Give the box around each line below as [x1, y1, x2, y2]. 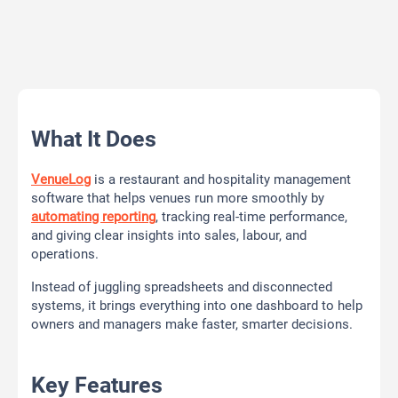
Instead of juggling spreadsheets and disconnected [31, 279, 332, 296]
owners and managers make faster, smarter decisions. [31, 316, 353, 333]
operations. [31, 246, 99, 263]
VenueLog [31, 171, 91, 188]
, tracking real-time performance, [155, 209, 347, 226]
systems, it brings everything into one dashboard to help [31, 298, 362, 314]
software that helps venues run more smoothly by [31, 190, 324, 207]
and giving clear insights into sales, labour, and [31, 227, 306, 244]
